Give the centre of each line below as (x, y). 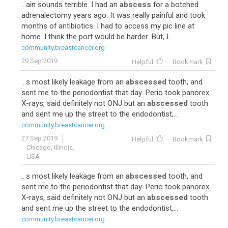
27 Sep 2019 (39, 138)
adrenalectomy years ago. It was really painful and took (113, 15)
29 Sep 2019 (39, 61)
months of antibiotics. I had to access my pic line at (108, 26)
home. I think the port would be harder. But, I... (97, 37)
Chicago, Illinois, (50, 147)
